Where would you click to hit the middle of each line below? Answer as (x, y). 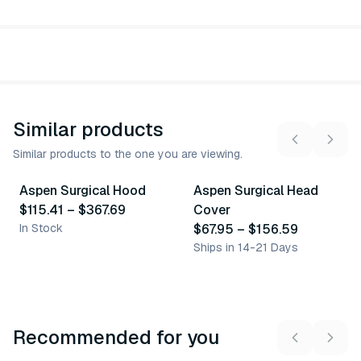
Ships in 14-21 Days (246, 247)
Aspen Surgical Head (256, 191)
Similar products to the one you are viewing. (128, 154)
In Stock (41, 228)
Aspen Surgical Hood (83, 191)
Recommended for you (116, 337)
